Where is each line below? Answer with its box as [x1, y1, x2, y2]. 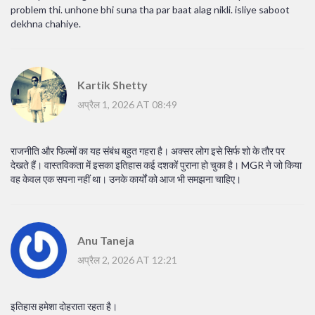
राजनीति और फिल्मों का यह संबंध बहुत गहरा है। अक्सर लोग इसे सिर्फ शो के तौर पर [11, 145, 285, 157]
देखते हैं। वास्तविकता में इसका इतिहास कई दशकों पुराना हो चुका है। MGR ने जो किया [11, 159, 302, 172]
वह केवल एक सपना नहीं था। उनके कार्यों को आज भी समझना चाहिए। [11, 173, 241, 186]
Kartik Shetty [77, 77, 148, 91]
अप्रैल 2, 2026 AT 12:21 [77, 253, 177, 266]
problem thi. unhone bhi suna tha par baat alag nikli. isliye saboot [11, 4, 290, 16]
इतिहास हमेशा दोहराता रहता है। [11, 300, 117, 313]
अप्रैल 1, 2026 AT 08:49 [77, 98, 177, 110]
